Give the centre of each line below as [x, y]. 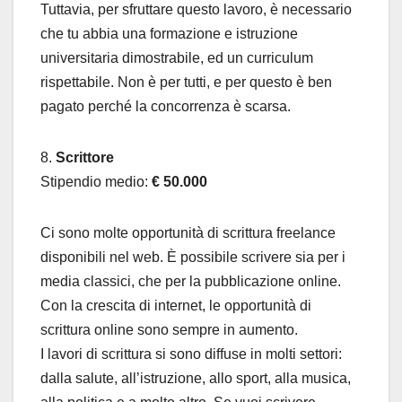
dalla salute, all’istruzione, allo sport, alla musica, [196, 378]
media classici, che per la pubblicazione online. [191, 281]
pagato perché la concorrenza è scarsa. [166, 106]
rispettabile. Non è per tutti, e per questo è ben [186, 82]
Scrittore [85, 157]
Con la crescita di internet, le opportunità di [176, 305]
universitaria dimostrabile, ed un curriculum [177, 57]
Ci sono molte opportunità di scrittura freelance [188, 232]
